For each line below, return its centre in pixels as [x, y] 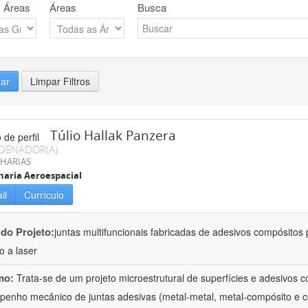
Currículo [44, 195]
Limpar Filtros [60, 81]
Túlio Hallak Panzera [113, 136]
